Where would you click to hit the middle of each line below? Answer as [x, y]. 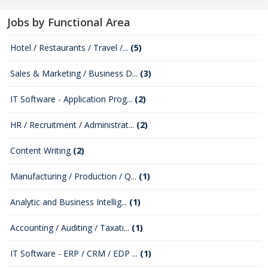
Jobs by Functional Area [69, 22]
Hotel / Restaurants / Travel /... [70, 48]
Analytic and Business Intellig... [70, 202]
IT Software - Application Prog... [72, 99]
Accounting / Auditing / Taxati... [71, 228]
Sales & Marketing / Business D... [75, 73]
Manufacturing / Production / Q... [74, 176]
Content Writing [42, 150]
